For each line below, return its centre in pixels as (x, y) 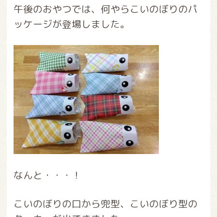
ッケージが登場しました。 (72, 24)
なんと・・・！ (47, 175)
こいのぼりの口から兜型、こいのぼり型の (106, 203)
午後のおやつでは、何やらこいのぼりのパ (106, 9)
